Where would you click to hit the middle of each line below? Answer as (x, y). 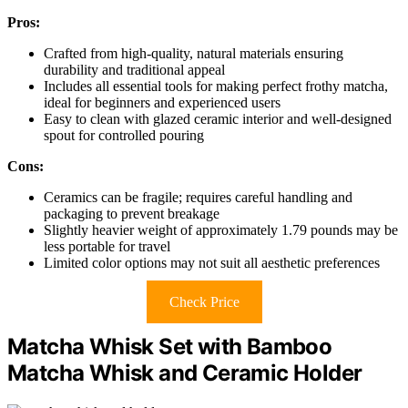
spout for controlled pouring (124, 136)
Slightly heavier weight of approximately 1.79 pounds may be (221, 230)
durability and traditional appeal (134, 70)
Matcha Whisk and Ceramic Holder (185, 373)
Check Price (204, 302)
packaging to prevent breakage (132, 214)
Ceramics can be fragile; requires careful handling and (198, 198)
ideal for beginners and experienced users (162, 103)
